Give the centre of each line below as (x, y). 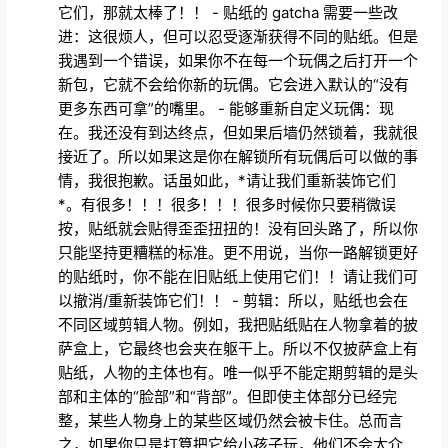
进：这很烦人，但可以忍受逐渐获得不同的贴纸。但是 (238, 36)
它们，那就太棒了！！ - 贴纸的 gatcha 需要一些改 (228, 12)
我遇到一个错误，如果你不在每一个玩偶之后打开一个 (238, 60)
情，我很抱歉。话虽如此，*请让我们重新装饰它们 (227, 180)
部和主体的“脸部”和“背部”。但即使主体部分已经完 (227, 396)
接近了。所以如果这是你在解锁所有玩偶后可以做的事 (238, 156)
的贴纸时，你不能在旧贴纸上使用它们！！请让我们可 (238, 276)
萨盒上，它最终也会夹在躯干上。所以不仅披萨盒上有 (238, 348)
